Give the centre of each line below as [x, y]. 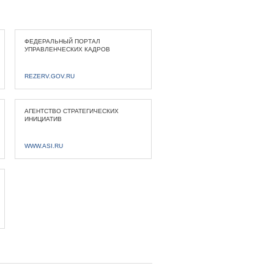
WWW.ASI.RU [43, 146]
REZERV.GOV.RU [49, 76]
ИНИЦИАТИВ [43, 119]
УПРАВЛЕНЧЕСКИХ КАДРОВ [67, 49]
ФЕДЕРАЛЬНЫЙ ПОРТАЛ [62, 41]
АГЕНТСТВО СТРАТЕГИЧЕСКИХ [71, 111]
